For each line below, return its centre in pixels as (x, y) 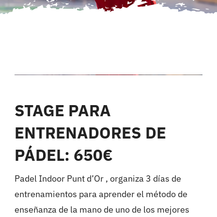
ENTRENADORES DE (90, 132)
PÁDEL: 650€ (63, 155)
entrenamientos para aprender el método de (101, 194)
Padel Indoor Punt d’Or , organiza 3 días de (98, 178)
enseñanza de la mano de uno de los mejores (102, 209)
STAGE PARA (62, 110)
